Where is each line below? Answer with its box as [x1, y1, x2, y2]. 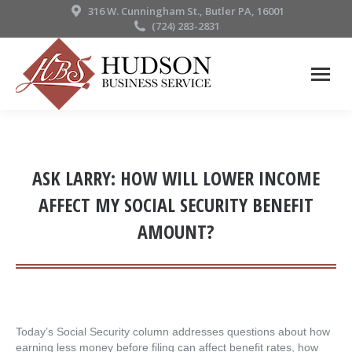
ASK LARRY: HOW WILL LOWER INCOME [32, 165, 320, 191]
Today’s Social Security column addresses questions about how [16, 325, 330, 338]
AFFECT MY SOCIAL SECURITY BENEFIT [38, 192, 313, 218]
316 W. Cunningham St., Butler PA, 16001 [87, 4, 284, 18]
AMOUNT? [137, 218, 214, 244]
